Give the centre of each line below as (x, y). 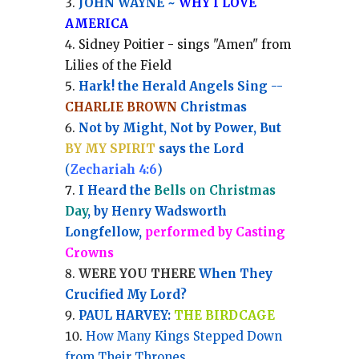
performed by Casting (215, 232)
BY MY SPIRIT (110, 149)
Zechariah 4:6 (113, 170)
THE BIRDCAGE (224, 316)
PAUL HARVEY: (126, 316)
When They (234, 274)
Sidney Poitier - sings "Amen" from (184, 45)
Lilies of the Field (118, 66)
